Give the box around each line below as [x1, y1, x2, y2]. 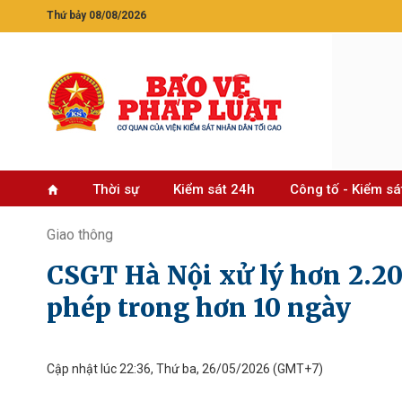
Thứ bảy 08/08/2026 [47, 9, 146, 22]
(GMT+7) [270, 362, 323, 376]
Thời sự [92, 181, 139, 197]
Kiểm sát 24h [173, 181, 256, 197]
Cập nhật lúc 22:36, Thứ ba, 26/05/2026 [47, 362, 270, 376]
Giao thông [47, 226, 113, 243]
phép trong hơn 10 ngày [47, 292, 351, 324]
